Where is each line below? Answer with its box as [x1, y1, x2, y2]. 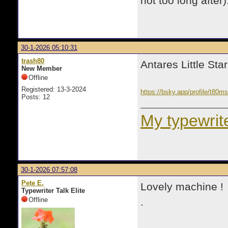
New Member [21, 65, 62, 72]
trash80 [21, 57, 44, 65]
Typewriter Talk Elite [21, 187, 85, 194]
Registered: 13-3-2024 [21, 85, 86, 93]
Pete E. [21, 179, 44, 187]
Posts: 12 [21, 93, 50, 101]
